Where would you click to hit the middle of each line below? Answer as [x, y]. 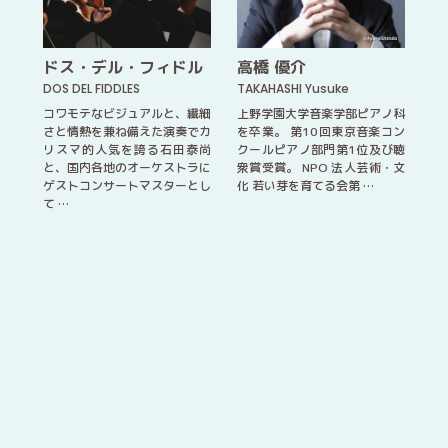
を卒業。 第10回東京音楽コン [321, 132]
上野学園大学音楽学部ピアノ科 [321, 114]
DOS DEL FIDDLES [91, 89]
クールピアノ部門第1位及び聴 [321, 150]
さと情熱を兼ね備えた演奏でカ [126, 132]
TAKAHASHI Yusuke [293, 89]
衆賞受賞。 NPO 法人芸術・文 [321, 168]
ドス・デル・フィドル [122, 67]
